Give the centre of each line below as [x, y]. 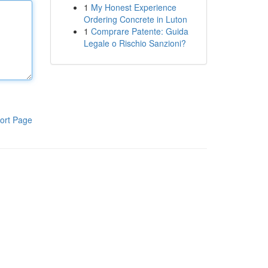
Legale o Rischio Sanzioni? [135, 43]
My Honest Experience [133, 7]
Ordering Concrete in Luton [135, 19]
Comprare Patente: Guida [139, 31]
